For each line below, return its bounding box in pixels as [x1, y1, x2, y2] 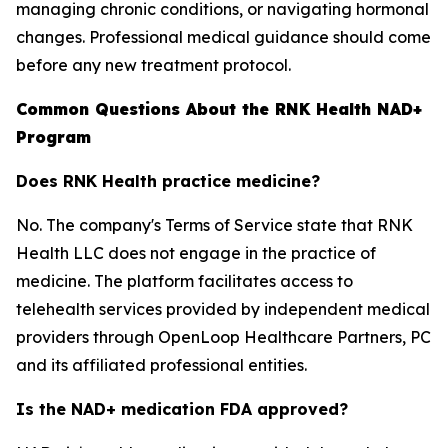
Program [16, 127, 91, 147]
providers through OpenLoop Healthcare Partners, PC [16, 327, 431, 347]
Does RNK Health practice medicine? [16, 171, 320, 191]
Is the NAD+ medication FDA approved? [16, 399, 348, 419]
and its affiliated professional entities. [16, 355, 307, 375]
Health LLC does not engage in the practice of [16, 243, 376, 263]
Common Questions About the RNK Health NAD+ [16, 99, 422, 119]
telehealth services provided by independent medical [16, 299, 430, 319]
